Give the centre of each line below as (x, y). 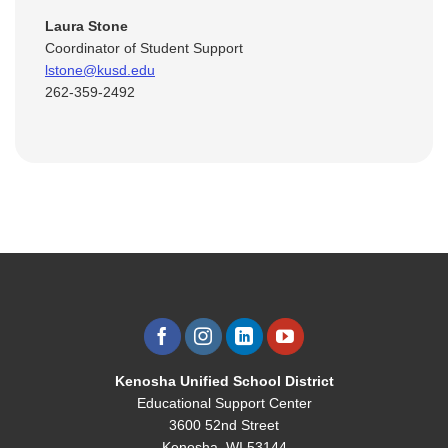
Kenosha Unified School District (224, 381)
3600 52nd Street (224, 425)
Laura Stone (86, 25)
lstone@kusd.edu (100, 69)
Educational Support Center (224, 403)
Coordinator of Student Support (144, 47)
